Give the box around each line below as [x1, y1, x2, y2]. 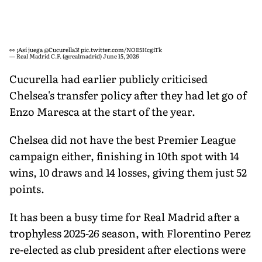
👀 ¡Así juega [9, 44, 44, 54]
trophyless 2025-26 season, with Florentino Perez [9, 225, 251, 241]
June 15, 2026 [103, 51, 139, 60]
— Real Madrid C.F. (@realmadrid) [9, 51, 103, 60]
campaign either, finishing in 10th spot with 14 [9, 147, 239, 164]
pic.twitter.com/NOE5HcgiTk [81, 44, 162, 54]
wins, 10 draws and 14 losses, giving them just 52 [9, 164, 247, 180]
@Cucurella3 [44, 44, 78, 54]
